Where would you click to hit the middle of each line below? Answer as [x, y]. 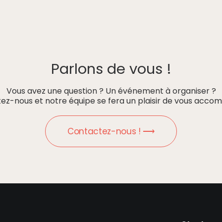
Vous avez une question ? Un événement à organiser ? [111, 91]
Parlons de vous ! [111, 69]
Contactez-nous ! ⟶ [111, 131]
